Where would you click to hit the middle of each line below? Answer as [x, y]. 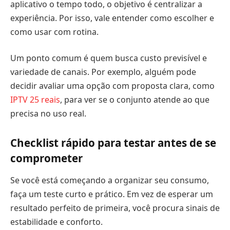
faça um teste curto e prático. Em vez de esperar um [112, 194]
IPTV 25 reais [35, 100]
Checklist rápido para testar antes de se [113, 142]
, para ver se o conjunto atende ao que [135, 100]
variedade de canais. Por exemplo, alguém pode [103, 72]
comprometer [46, 158]
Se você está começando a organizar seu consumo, [110, 180]
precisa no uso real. [48, 114]
